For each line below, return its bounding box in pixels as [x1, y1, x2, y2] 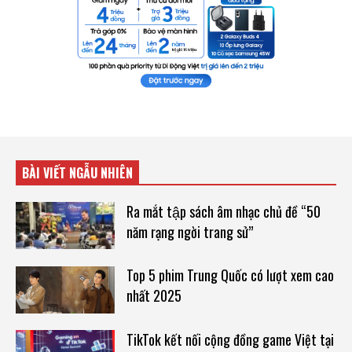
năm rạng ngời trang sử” [126, 221, 253, 242]
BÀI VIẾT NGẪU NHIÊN [22, 163, 133, 182]
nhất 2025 [126, 285, 181, 306]
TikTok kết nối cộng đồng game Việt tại [126, 328, 334, 350]
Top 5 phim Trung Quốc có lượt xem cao [126, 265, 334, 286]
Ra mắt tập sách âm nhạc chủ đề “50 [126, 200, 321, 222]
